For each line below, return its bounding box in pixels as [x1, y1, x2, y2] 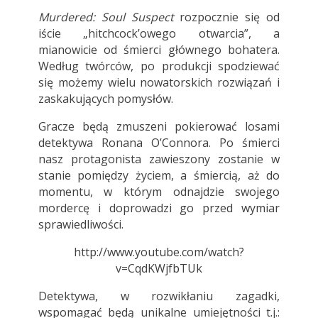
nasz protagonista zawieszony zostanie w [38, 151, 280, 168]
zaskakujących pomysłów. [38, 91, 173, 107]
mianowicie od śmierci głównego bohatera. [38, 42, 280, 58]
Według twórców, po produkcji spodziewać [38, 58, 280, 75]
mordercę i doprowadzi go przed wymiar [38, 200, 280, 216]
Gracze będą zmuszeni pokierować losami [38, 119, 280, 135]
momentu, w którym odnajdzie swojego [38, 184, 280, 200]
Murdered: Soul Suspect [38, 9, 174, 26]
